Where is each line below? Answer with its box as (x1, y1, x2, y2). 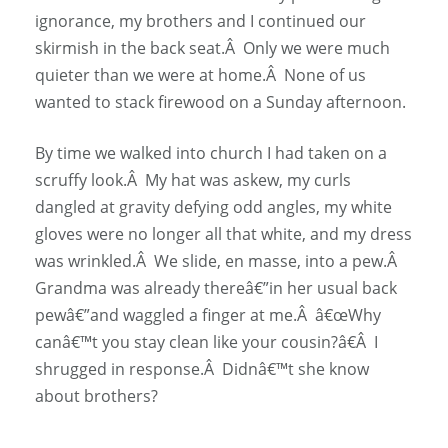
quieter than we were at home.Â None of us (35, 63, 366, 86)
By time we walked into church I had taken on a (35, 141, 387, 164)
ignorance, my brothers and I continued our (35, 9, 366, 32)
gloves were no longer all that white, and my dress (35, 222, 412, 245)
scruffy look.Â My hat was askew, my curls (35, 168, 351, 191)
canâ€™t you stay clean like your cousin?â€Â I (35, 330, 378, 353)
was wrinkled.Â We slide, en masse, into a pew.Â (35, 249, 401, 272)
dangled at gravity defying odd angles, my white (35, 195, 392, 218)
